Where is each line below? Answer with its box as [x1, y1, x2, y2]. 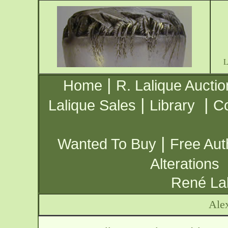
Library [150, 97, 195, 113]
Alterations [150, 156, 219, 172]
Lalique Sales [48, 97, 136, 113]
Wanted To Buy [58, 136, 156, 152]
